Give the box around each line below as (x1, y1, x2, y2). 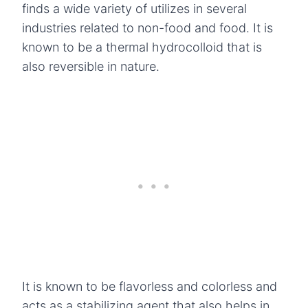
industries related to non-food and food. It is (22, 20, 273, 35)
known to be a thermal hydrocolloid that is (22, 39, 262, 54)
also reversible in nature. (22, 58, 159, 74)
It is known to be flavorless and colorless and (22, 278, 277, 294)
